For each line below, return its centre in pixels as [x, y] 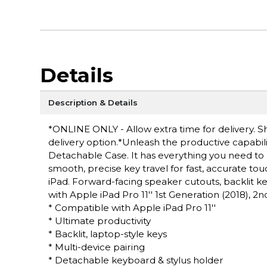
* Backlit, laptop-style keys [107, 234]
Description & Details [93, 102]
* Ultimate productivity [99, 221]
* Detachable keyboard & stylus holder [136, 260]
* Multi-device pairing [96, 247]
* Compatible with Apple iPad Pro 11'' [132, 207]
